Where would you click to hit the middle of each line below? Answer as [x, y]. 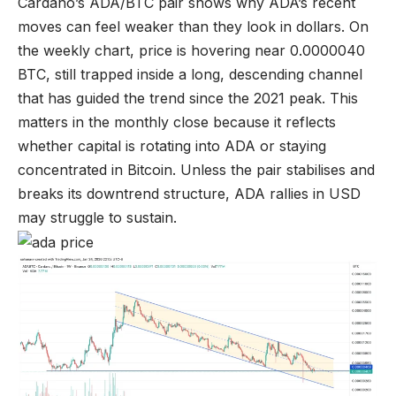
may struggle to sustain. [97, 217]
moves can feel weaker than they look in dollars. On [193, 26]
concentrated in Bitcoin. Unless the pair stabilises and [196, 169]
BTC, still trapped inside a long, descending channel [190, 74]
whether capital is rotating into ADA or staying [172, 145]
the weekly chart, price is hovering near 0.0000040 [191, 50]
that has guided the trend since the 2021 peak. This [188, 98]
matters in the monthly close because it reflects [177, 122]
